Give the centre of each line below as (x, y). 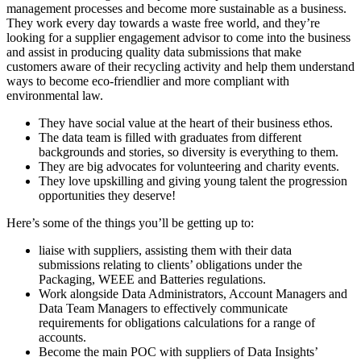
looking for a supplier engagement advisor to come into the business (178, 37)
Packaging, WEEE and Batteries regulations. (152, 279)
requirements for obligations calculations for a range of (177, 322)
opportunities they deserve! (107, 195)
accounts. (62, 337)
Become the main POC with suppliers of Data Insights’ (178, 351)
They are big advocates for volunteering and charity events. (189, 166)
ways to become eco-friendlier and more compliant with (148, 81)
